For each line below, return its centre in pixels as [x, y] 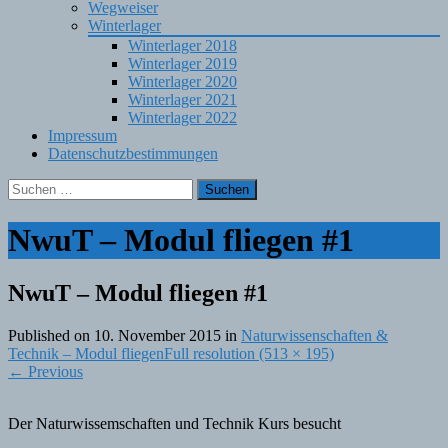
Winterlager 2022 [182, 118]
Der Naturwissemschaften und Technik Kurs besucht [174, 424]
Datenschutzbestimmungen [133, 154]
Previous [53, 372]
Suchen [30, 187]
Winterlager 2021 [182, 100]
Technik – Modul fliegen [86, 354]
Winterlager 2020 [182, 82]
